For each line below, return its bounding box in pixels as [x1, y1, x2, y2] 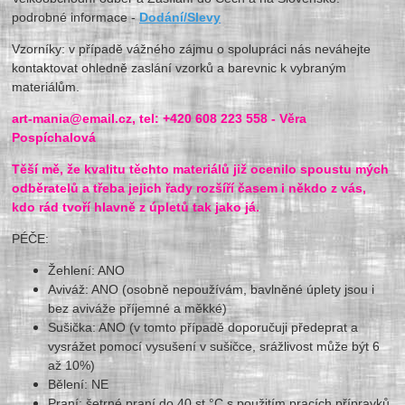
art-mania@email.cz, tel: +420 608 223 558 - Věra [12, 110, 307, 126]
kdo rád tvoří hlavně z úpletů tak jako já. [12, 199, 260, 214]
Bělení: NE [48, 376, 109, 391]
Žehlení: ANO [48, 262, 126, 278]
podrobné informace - [12, 9, 140, 24]
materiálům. [12, 79, 80, 94]
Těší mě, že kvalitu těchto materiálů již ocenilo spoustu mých [12, 161, 390, 176]
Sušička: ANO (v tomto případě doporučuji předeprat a [48, 319, 359, 334]
